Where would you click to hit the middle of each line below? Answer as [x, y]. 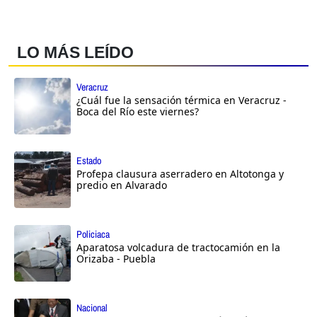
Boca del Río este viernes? [138, 112]
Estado [89, 161]
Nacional [92, 308]
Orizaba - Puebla [116, 259]
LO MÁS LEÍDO [75, 53]
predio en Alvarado [122, 185]
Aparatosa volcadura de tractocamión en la [178, 248]
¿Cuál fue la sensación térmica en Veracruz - [181, 100]
